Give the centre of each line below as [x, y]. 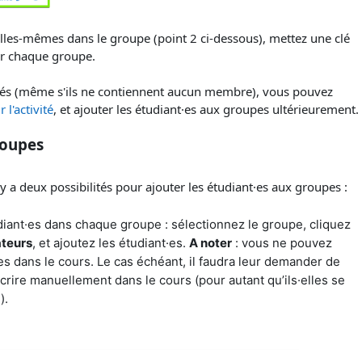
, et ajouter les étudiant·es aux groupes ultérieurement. [206, 109]
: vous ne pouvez [282, 242]
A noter [210, 242]
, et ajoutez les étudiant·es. [110, 242]
